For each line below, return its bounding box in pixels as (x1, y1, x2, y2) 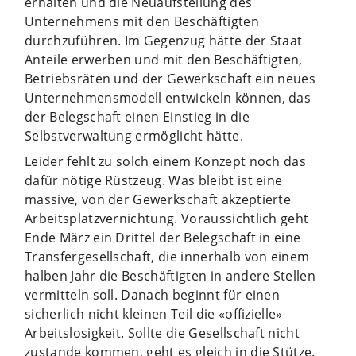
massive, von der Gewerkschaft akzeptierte (25, 190, 292, 208)
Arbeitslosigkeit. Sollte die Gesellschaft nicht (25, 323, 300, 342)
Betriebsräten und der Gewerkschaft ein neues (25, 69, 316, 87)
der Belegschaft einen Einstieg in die (25, 107, 250, 126)
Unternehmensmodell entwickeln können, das (25, 88, 311, 106)
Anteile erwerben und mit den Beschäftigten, (25, 50, 303, 68)
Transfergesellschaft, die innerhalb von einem (25, 247, 310, 265)
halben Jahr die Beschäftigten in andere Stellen (25, 266, 316, 284)
